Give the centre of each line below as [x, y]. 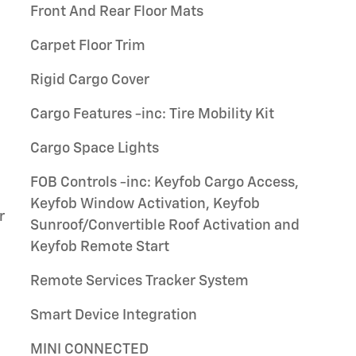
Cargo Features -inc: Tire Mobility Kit [152, 114]
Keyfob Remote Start [100, 247]
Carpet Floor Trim [88, 46]
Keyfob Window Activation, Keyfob [145, 204]
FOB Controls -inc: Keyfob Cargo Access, [164, 183]
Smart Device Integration [114, 315]
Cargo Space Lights [95, 149]
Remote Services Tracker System [139, 281]
